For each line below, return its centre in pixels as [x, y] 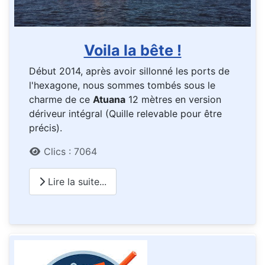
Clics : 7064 [70, 152]
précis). [46, 128]
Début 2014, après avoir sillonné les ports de [129, 71]
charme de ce [61, 100]
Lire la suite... [76, 182]
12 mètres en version [173, 100]
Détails [44, 151]
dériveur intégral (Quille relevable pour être [125, 114]
